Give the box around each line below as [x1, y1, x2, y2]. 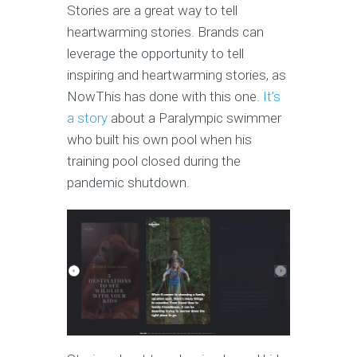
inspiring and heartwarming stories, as [67, 66, 286, 83]
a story [67, 109, 108, 126]
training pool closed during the [67, 152, 241, 169]
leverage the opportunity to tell [67, 45, 244, 61]
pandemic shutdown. [67, 174, 190, 190]
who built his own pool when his [67, 131, 252, 147]
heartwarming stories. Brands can [67, 23, 264, 40]
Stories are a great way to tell [67, 2, 237, 18]
